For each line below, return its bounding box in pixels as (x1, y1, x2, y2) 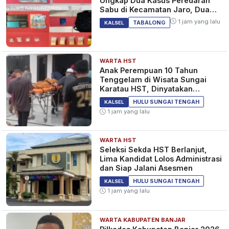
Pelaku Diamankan (100, 14, 169, 23)
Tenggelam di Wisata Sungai (100, 75, 207, 84)
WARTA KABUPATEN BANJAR (100, 216, 186, 223)
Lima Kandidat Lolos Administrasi (100, 154, 222, 164)
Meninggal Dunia (100, 94, 163, 103)
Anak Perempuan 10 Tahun (100, 66, 198, 75)
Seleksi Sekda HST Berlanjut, (100, 145, 208, 154)
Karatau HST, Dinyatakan (100, 84, 193, 94)
